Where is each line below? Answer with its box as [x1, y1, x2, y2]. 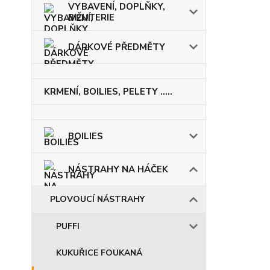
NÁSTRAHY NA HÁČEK [68, 163, 168, 175]
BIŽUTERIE [68, 11, 115, 24]
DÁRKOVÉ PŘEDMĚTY [68, 41, 165, 53]
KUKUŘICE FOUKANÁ [56, 247, 142, 259]
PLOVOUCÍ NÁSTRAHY [50, 193, 145, 205]
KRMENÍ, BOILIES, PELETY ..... [44, 86, 172, 98]
